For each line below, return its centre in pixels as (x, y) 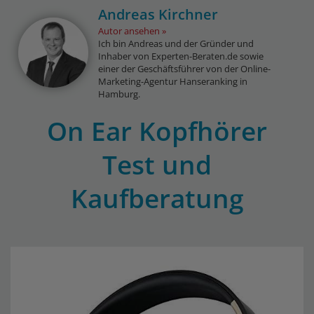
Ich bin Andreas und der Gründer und (176, 43)
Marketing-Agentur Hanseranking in (173, 81)
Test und (157, 164)
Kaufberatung (157, 198)
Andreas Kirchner (158, 14)
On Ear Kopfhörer (157, 131)
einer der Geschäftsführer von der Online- (185, 69)
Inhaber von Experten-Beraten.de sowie (181, 56)
